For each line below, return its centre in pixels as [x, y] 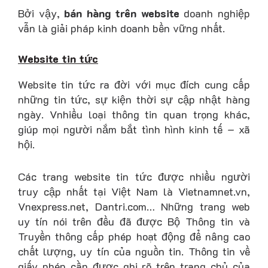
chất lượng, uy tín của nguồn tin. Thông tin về [134, 252]
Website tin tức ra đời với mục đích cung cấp [134, 85]
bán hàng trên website [122, 13]
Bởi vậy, [41, 13]
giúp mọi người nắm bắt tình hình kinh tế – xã [134, 130]
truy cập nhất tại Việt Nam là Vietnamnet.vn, [134, 192]
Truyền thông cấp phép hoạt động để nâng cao [134, 237]
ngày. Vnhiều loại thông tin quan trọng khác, [134, 115]
